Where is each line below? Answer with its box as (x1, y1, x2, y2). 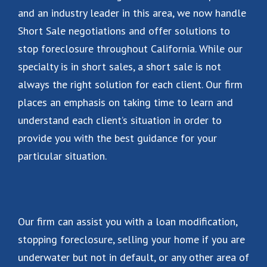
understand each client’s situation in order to (18, 113, 222, 127)
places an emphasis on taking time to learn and (18, 95, 233, 109)
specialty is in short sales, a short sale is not (18, 60, 221, 73)
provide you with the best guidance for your (18, 131, 217, 145)
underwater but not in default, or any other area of (18, 250, 249, 264)
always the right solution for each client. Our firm (18, 77, 243, 91)
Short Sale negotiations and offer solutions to (18, 24, 230, 38)
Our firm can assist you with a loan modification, (18, 215, 237, 228)
